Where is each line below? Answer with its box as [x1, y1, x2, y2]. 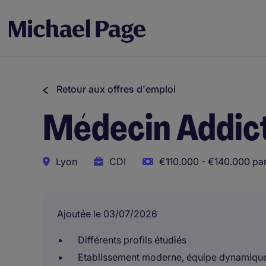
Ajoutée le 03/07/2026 [57, 208, 157, 220]
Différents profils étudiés [78, 234, 186, 246]
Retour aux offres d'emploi [56, 83, 176, 95]
